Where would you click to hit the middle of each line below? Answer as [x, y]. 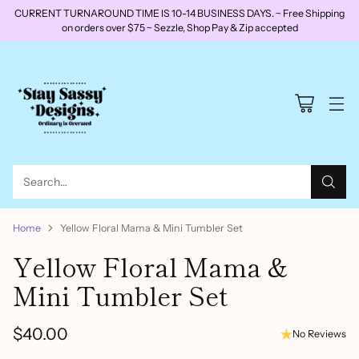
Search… [45, 182]
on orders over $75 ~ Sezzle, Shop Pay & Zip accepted [179, 28]
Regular [40, 345]
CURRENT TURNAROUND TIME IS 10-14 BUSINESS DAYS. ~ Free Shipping [179, 13]
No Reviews [319, 334]
